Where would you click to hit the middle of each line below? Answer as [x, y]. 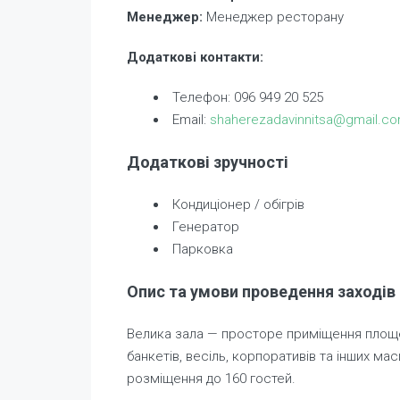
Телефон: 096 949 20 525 [248, 97]
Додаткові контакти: [195, 57]
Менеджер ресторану [273, 17]
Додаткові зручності [208, 162]
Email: [191, 119]
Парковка [203, 249]
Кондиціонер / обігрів [238, 204]
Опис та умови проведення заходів [261, 291]
